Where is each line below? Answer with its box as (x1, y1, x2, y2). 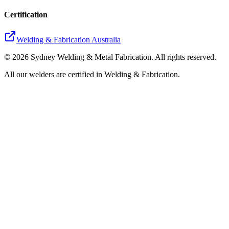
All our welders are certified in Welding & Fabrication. (4, 70, 180, 79)
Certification (4, 10, 48, 19)
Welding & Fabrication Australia (16, 35, 121, 44)
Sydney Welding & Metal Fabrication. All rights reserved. (29, 53, 216, 62)
